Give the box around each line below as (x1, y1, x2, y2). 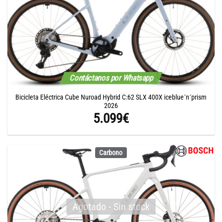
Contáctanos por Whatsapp (68, 73, 154, 83)
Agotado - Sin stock (72, 201, 150, 213)
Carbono (99, 148, 123, 157)
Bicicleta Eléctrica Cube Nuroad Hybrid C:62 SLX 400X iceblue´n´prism (15, 93, 207, 102)
